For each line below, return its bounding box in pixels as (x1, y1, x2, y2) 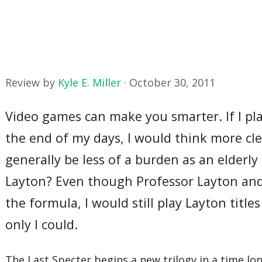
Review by (5, 75, 58, 89)
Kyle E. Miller (58, 75, 122, 89)
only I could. (5, 216, 78, 233)
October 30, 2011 (129, 75, 216, 89)
